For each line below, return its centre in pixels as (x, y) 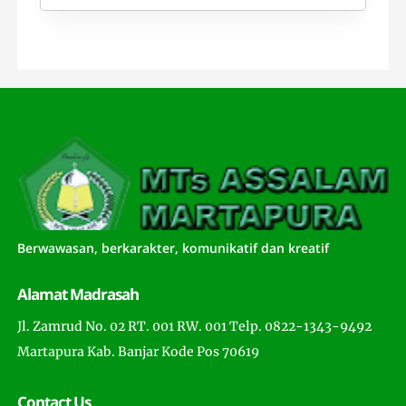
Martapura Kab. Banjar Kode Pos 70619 (139, 352)
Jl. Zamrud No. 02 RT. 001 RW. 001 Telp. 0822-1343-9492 (195, 327)
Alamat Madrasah (78, 295)
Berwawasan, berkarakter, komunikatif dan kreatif (174, 248)
